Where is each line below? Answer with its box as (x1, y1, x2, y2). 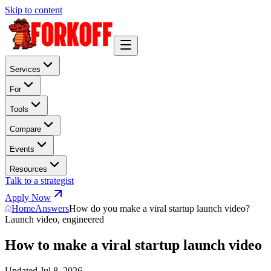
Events (10, 145, 34, 154)
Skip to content (5, 5, 62, 15)
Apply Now (5, 192, 51, 203)
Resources (10, 165, 47, 174)
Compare (10, 125, 41, 134)
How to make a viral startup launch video (5, 237, 262, 253)
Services (10, 65, 41, 74)
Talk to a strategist (5, 175, 74, 186)
